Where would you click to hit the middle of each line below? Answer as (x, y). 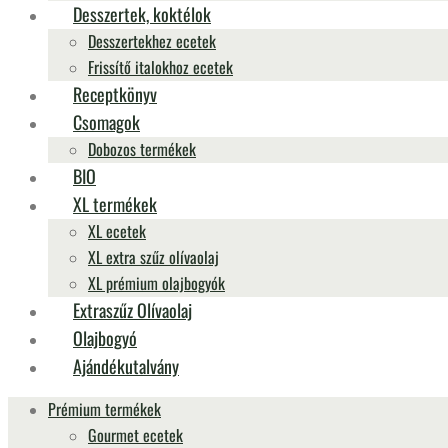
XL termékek (115, 204)
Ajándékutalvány (126, 366)
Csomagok (106, 122)
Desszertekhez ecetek (152, 41)
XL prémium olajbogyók (156, 283)
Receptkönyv (115, 94)
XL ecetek (117, 231)
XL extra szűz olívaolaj (153, 257)
